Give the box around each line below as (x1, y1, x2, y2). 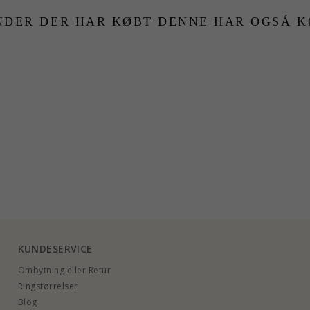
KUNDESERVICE (17, 241, 93, 255)
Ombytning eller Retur (17, 264, 111, 276)
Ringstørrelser (17, 280, 78, 292)
